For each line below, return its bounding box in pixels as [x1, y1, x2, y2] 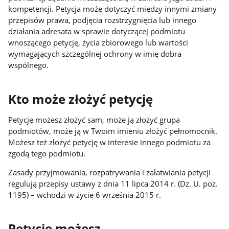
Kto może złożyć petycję [8, 90, 153, 107]
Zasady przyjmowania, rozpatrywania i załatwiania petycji [8, 167, 211, 177]
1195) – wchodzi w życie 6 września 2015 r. [8, 189, 162, 200]
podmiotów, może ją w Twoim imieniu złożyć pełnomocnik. [8, 125, 218, 136]
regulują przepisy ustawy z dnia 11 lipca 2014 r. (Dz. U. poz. [8, 178, 218, 189]
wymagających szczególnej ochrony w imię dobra [8, 49, 182, 59]
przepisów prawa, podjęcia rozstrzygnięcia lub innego [8, 15, 197, 26]
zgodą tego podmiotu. [8, 148, 86, 158]
